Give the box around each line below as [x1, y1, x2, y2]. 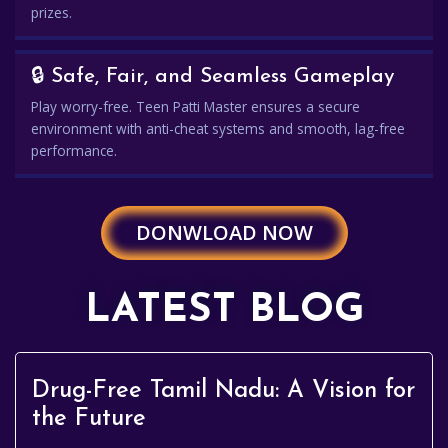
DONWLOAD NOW [135, 219, 313, 246]
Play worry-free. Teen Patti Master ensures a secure [31, 97, 360, 116]
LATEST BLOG [84, 291, 364, 331]
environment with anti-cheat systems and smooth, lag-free [31, 119, 405, 138]
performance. [31, 141, 117, 160]
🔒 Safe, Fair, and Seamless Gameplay [31, 66, 394, 87]
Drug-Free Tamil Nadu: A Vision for [32, 379, 415, 403]
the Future [32, 407, 146, 431]
